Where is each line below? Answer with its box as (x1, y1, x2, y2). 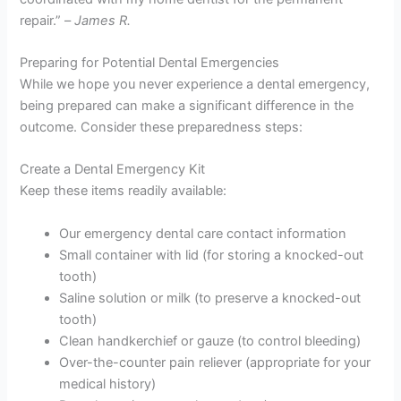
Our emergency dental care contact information (59, 225, 347, 242)
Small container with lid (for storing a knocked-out (59, 246, 364, 263)
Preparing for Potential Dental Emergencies (20, 54, 280, 71)
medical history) (59, 375, 157, 392)
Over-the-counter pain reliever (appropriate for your (59, 354, 371, 371)
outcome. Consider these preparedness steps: (20, 118, 303, 135)
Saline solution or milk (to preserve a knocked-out (59, 289, 362, 306)
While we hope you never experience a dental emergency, (20, 75, 371, 92)
